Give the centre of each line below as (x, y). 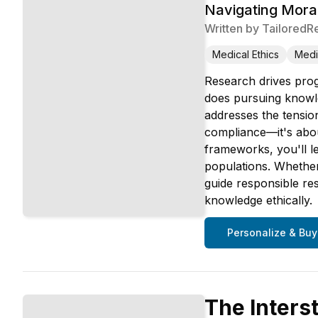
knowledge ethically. (258, 200)
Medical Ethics (246, 54)
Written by (233, 28)
